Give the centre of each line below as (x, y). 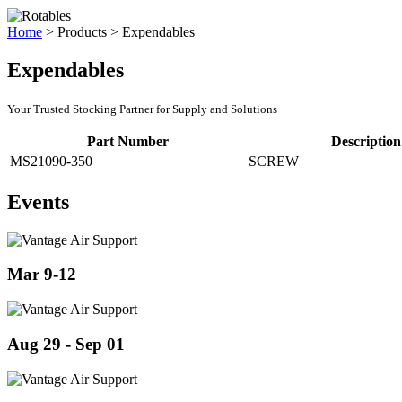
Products (82, 32)
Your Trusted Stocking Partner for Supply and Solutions (142, 109)
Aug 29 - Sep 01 (66, 344)
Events (38, 201)
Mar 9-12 (42, 275)
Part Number (127, 141)
